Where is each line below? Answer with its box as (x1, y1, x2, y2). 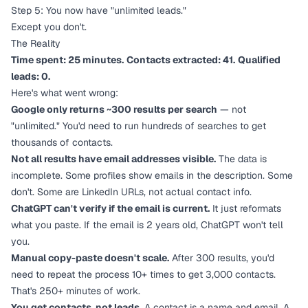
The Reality (11, 37, 60, 49)
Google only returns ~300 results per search (11, 103, 217, 115)
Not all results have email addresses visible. (11, 153, 216, 165)
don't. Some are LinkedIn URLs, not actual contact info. (11, 186, 252, 198)
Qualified (238, 54, 280, 66)
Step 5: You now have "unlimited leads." (11, 4, 186, 16)
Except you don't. (11, 21, 87, 33)
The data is (216, 153, 267, 165)
